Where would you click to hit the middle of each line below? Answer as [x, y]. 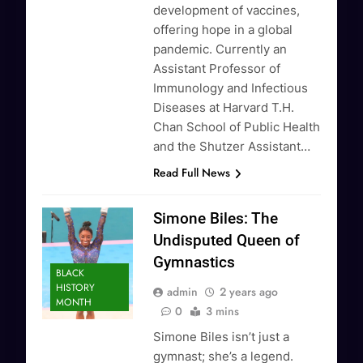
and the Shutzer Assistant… [232, 147]
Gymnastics [194, 263]
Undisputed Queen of [227, 241]
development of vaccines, [227, 11]
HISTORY [75, 288]
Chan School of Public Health [237, 127]
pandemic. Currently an [220, 49]
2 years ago [249, 292]
